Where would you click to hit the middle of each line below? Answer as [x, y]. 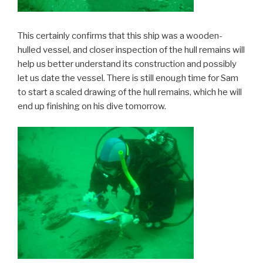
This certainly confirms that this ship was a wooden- [120, 36]
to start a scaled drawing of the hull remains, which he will [130, 92]
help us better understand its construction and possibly [127, 64]
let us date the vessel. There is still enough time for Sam [128, 78]
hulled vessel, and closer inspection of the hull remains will [131, 50]
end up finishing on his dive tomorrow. [92, 107]
